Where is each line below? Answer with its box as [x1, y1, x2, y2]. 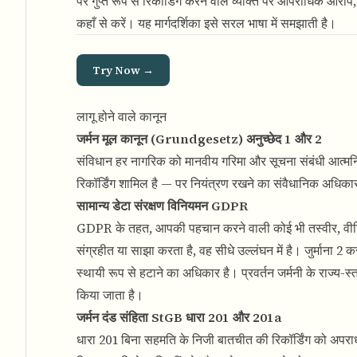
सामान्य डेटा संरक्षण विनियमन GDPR [76, 197, 249, 214]
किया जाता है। [76, 286, 143, 304]
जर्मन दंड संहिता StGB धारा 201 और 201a [76, 308, 282, 326]
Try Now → [92, 62, 154, 78]
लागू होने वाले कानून [76, 108, 167, 125]
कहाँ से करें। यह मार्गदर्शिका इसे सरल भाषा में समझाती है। [76, 14, 336, 32]
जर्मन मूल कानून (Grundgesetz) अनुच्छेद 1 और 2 [76, 130, 322, 147]
